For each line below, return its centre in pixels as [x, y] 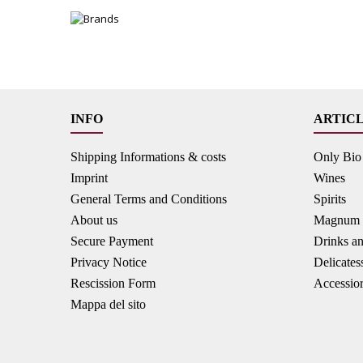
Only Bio [337, 156]
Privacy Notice [109, 262]
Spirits [330, 199]
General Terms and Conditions [149, 199]
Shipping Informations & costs [148, 156]
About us [94, 220]
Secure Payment [112, 241]
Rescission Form [113, 283]
